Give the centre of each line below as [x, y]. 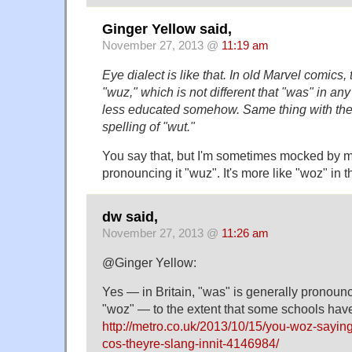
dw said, [130, 217]
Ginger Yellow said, [167, 29]
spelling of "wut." [148, 126]
